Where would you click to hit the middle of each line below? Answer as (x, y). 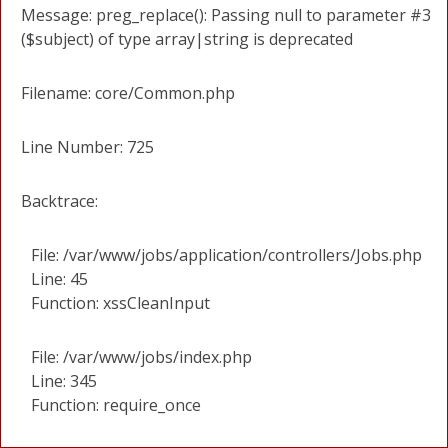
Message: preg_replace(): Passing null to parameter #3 (226, 15)
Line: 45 (59, 279)
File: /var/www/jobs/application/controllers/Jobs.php (226, 255)
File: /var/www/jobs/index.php (141, 357)
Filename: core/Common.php (128, 93)
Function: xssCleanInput (120, 303)
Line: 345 (64, 381)
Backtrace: (59, 201)
